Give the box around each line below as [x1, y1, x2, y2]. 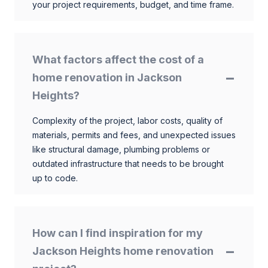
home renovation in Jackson [32, 71, 182, 84]
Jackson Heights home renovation [32, 244, 214, 257]
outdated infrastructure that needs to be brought [32, 158, 224, 169]
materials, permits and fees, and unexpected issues [32, 129, 236, 140]
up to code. [32, 172, 78, 183]
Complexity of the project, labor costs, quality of [32, 115, 223, 126]
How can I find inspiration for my [32, 226, 203, 239]
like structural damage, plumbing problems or [32, 144, 210, 154]
